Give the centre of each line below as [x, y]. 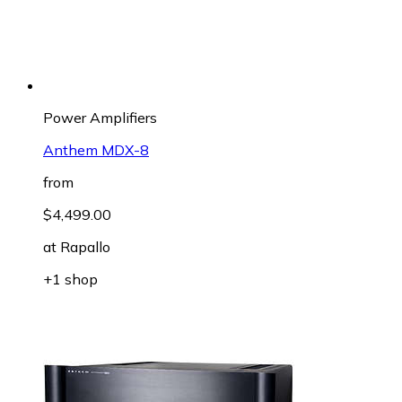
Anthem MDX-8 [96, 149]
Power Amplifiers [100, 117]
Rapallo [85, 246]
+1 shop [70, 279]
